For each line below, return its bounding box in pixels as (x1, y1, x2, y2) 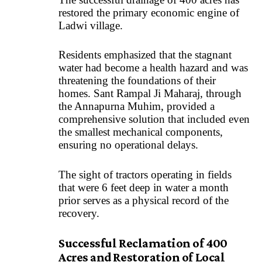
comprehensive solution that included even (58, 113, 250, 126)
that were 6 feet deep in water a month (58, 181, 229, 194)
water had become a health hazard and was (58, 61, 248, 74)
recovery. (58, 206, 99, 219)
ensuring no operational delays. (58, 139, 201, 151)
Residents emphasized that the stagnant (58, 49, 232, 61)
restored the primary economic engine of (58, 6, 239, 19)
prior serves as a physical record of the (58, 194, 229, 206)
